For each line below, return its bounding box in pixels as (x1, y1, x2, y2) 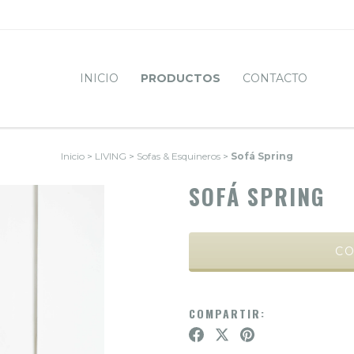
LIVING (95, 149, 126, 162)
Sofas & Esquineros (137, 149, 220, 162)
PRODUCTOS (140, 71, 220, 86)
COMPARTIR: (189, 304, 265, 322)
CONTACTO (242, 71, 307, 86)
